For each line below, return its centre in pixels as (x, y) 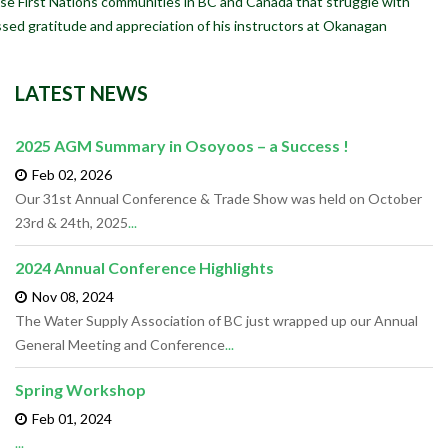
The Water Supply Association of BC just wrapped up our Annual (216, 320)
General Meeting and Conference (120, 344)
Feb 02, (54, 174)
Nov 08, (55, 296)
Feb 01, (54, 418)
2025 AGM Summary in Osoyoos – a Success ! (182, 145)
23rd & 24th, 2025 (71, 222)
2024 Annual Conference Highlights (144, 267)
